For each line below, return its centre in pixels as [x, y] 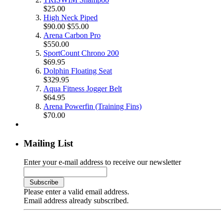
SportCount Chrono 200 [81, 53]
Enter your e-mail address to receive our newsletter [102, 162]
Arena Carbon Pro [72, 35]
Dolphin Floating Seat [78, 71]
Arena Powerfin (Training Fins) [92, 106]
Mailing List [48, 143]
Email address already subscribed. [76, 201]
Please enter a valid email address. [76, 192]
